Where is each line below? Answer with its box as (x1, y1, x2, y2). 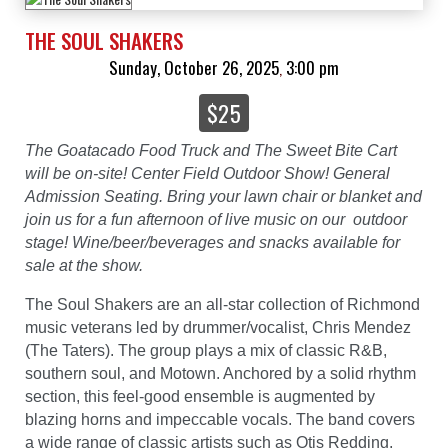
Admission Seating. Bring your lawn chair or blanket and (25, 188, 422, 206)
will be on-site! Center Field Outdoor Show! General (25, 165, 390, 183)
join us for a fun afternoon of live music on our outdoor (25, 211, 407, 229)
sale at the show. (25, 257, 147, 275)
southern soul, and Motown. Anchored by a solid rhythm (25, 365, 416, 383)
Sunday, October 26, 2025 (109, 55, 279, 81)
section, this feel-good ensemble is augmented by (25, 388, 375, 406)
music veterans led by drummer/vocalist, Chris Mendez (25, 319, 411, 337)
